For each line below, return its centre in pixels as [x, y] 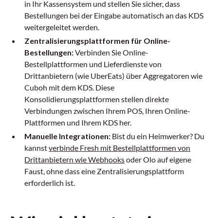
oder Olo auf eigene [158, 160]
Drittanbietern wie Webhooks [75, 160]
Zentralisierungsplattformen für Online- [98, 41]
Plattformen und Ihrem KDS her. [78, 123]
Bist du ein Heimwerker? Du [158, 136]
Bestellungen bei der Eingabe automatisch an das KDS [114, 16]
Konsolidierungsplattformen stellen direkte [97, 99]
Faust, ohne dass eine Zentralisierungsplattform [104, 171]
